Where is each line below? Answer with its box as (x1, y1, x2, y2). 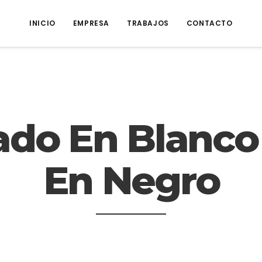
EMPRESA (73, 18, 110, 28)
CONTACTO (186, 18, 233, 28)
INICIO (29, 18, 56, 28)
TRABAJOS (127, 18, 169, 28)
